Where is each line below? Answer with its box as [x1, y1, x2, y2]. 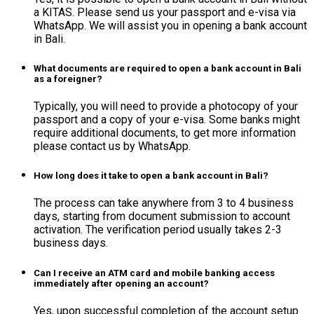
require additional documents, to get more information [34, 126, 296, 139]
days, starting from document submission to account [34, 210, 290, 224]
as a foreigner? [34, 73, 102, 84]
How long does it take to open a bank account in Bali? [34, 170, 268, 182]
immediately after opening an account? [34, 278, 209, 289]
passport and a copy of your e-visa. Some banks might [34, 113, 300, 126]
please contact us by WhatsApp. [34, 139, 191, 153]
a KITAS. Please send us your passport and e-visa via [34, 5, 296, 19]
